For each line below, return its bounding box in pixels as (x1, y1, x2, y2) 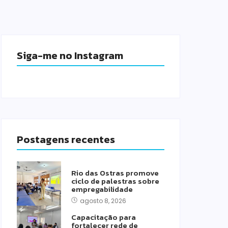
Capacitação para (71, 211, 136, 223)
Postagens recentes (17, 132, 115, 147)
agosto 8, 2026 (79, 196, 126, 205)
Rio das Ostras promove (71, 167, 159, 179)
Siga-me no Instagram (17, 48, 123, 63)
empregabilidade (71, 183, 133, 195)
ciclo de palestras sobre (71, 175, 159, 187)
